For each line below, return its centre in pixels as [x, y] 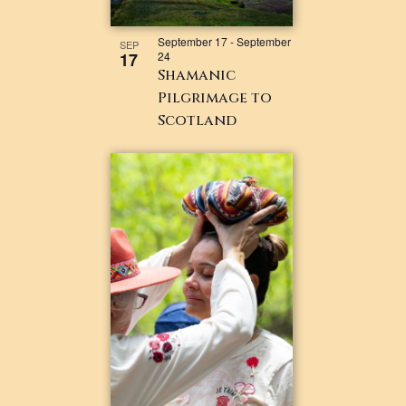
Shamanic [197, 76]
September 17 [193, 42]
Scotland [198, 121]
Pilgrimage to [215, 98]
